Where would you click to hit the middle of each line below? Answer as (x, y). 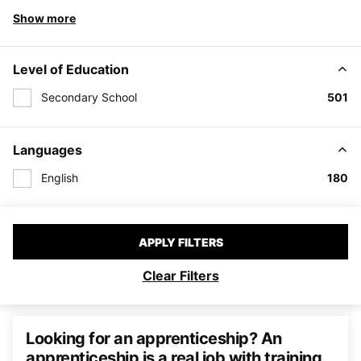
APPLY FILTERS (180, 242)
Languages (48, 149)
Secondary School (89, 97)
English (60, 177)
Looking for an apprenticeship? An (154, 338)
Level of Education (71, 69)
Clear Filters (180, 275)
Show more (44, 18)
